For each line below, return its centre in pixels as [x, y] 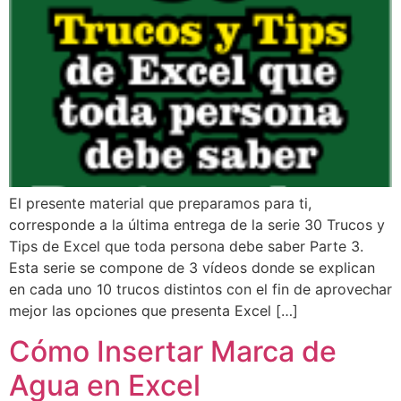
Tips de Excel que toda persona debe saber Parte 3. [186, 247]
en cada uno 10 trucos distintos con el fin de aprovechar [200, 290]
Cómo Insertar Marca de [173, 351]
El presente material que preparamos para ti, [160, 204]
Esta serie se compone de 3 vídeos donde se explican [192, 268]
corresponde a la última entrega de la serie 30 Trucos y [197, 225]
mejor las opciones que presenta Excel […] [154, 311]
